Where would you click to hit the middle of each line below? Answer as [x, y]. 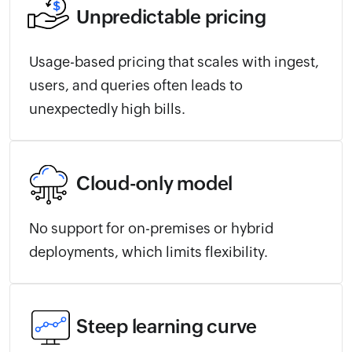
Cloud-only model [154, 183]
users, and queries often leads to [136, 85]
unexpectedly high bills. [107, 108]
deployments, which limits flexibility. [148, 251]
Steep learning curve [167, 326]
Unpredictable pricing [171, 16]
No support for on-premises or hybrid [151, 228]
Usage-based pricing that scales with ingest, [174, 61]
